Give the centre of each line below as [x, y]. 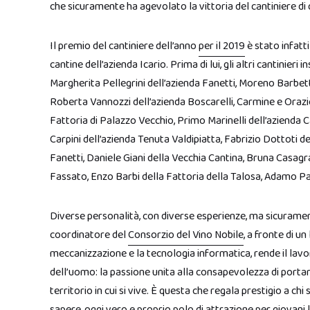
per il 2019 [222, 46]
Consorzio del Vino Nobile [186, 235]
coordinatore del [89, 235]
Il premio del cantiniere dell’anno [124, 46]
